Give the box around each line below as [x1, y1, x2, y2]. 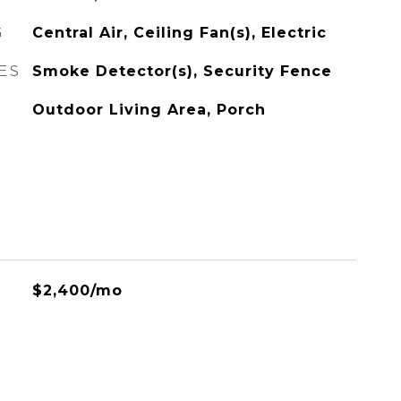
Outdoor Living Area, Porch [31, 101, 266, 118]
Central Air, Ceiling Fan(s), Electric [31, 24, 327, 41]
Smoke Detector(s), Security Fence [31, 63, 332, 80]
